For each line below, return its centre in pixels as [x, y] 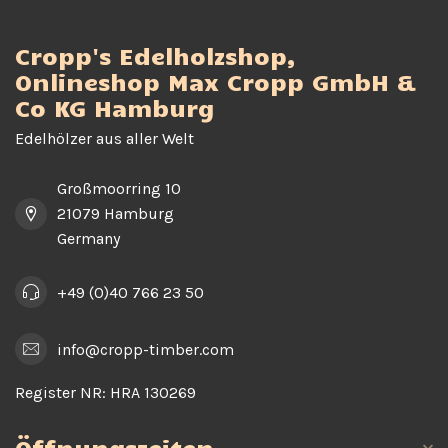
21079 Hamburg [115, 213]
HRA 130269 [151, 392]
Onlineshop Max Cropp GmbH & [215, 81]
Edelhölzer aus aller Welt [104, 138]
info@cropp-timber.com [145, 349]
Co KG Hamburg [114, 107]
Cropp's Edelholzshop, [155, 55]
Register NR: [60, 392]
